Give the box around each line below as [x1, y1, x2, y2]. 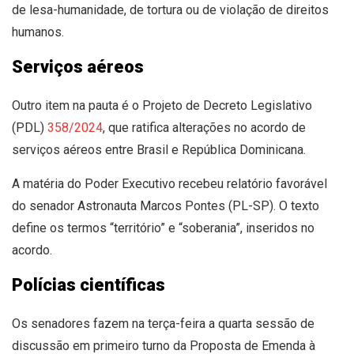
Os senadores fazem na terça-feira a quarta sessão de [12, 315, 314, 331]
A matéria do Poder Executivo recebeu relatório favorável [12, 175, 327, 191]
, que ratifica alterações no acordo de [103, 119, 306, 135]
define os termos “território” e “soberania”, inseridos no [12, 220, 314, 235]
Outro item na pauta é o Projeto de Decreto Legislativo [12, 97, 312, 113]
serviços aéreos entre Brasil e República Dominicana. [12, 141, 306, 157]
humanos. [12, 24, 64, 40]
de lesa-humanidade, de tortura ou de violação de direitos [12, 2, 329, 17]
